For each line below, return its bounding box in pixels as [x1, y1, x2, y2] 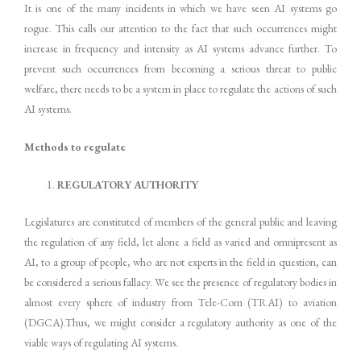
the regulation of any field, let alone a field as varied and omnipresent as [24, 234, 337, 249]
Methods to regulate [24, 139, 126, 155]
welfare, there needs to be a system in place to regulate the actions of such [24, 81, 337, 97]
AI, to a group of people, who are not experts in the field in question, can [24, 254, 337, 269]
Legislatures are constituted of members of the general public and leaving [24, 214, 337, 229]
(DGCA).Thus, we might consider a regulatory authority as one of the [24, 314, 337, 330]
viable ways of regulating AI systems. [24, 334, 178, 350]
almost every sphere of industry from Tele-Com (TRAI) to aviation [24, 294, 337, 309]
